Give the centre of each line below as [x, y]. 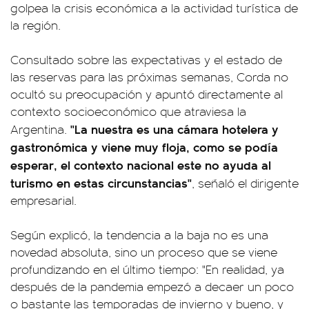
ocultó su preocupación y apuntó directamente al [147, 94]
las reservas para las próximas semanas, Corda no [149, 77]
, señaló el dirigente [245, 183]
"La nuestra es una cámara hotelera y [175, 129]
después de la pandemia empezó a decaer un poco [152, 286]
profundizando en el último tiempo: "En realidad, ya [147, 269]
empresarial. [43, 200]
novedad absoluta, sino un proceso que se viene [144, 252]
